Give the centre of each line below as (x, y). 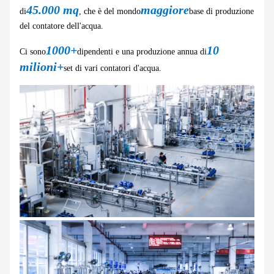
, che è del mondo (110, 12)
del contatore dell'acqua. (63, 26)
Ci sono (33, 52)
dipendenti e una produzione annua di (142, 52)
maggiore (165, 10)
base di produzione (221, 12)
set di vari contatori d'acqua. (113, 68)
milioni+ (42, 67)
